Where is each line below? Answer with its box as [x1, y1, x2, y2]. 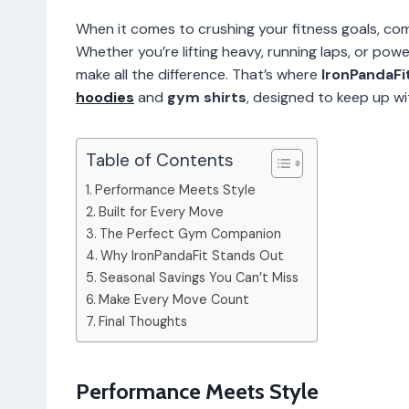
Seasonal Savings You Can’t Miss [99, 268, 299, 286]
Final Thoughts [98, 312, 187, 330]
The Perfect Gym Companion [99, 225, 281, 242]
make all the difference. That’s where [76, 64, 321, 84]
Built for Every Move [98, 203, 224, 220]
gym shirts [167, 87, 246, 107]
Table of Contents [86, 149, 234, 173]
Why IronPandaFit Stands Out [100, 246, 284, 264]
